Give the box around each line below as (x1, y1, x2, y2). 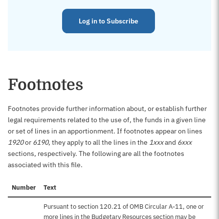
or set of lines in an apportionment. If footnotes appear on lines (8, 127, 202, 135)
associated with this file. (8, 160, 83, 169)
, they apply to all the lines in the (48, 138, 149, 147)
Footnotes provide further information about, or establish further (8, 104, 207, 113)
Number (12, 183, 36, 192)
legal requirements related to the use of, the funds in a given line (8, 115, 206, 124)
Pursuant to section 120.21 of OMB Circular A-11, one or (44, 202, 204, 211)
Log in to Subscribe (79, 17, 138, 25)
